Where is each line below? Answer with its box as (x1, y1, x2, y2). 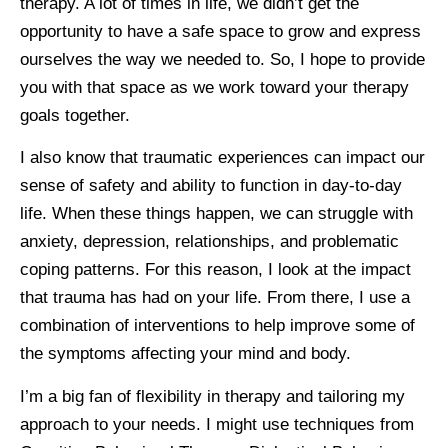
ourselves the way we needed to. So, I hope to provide (20, 49, 425, 69)
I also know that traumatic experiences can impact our (20, 148, 425, 168)
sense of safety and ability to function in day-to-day (20, 176, 402, 196)
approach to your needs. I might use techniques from (20, 414, 414, 434)
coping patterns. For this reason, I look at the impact (20, 260, 411, 280)
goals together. (20, 105, 130, 125)
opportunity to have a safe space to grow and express (20, 21, 421, 41)
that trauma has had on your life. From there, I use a (20, 288, 410, 308)
